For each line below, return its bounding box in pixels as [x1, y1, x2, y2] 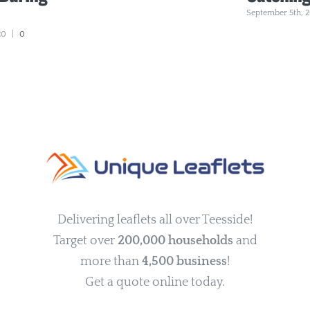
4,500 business [142, 254, 227, 268]
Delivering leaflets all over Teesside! [57, 212, 253, 227]
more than [80, 254, 142, 268]
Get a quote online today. [85, 275, 225, 289]
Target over [53, 233, 118, 248]
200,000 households [117, 233, 233, 248]
